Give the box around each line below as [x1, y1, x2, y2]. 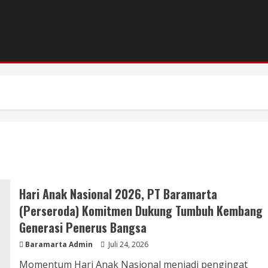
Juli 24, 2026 [106, 239, 148, 249]
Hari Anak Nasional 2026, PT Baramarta [19, 185, 217, 203]
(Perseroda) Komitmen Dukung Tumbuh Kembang [19, 202, 263, 220]
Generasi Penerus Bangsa [19, 218, 147, 236]
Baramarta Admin [25, 239, 93, 249]
